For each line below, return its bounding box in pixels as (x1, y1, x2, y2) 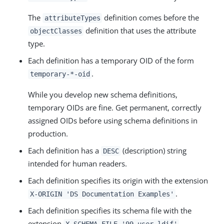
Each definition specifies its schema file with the (28, 205, 191, 215)
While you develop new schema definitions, (28, 89, 177, 99)
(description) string (120, 145, 187, 155)
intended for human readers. (28, 158, 127, 168)
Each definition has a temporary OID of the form (28, 55, 194, 65)
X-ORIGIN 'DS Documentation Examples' (29, 189, 174, 198)
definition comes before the (102, 12, 199, 22)
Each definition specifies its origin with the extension (28, 175, 208, 185)
